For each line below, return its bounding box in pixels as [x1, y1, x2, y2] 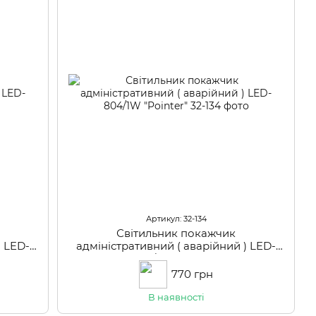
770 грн [171, 267, 214, 281]
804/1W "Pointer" [130, 251, 221, 265]
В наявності [147, 291, 205, 303]
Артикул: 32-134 [145, 213, 207, 224]
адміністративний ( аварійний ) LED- [76, 238, 276, 253]
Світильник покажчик [116, 226, 236, 240]
